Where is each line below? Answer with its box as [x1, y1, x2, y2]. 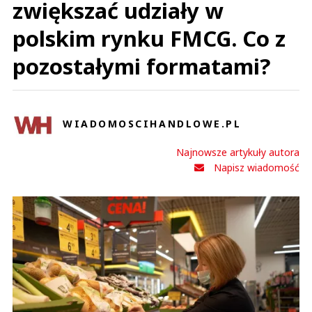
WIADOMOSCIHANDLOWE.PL [63, 116, 242, 130]
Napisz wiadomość [214, 161, 299, 174]
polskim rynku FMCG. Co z [13, 24, 286, 53]
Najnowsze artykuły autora [176, 146, 299, 159]
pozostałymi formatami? [13, 52, 270, 81]
